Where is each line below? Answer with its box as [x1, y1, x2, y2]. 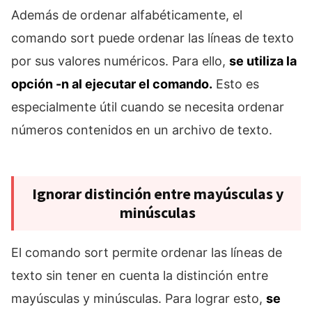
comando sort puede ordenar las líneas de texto [11, 31, 294, 46]
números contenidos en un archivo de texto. [11, 123, 272, 138]
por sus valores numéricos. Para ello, [11, 54, 229, 69]
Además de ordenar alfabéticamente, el [11, 8, 242, 23]
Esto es [212, 77, 259, 92]
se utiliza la [229, 54, 297, 69]
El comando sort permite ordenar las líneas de [11, 245, 282, 260]
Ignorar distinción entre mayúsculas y [31, 184, 283, 204]
